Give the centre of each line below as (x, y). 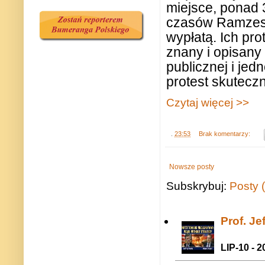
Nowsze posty (192, 167)
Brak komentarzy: (225, 134)
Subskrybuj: (198, 186)
